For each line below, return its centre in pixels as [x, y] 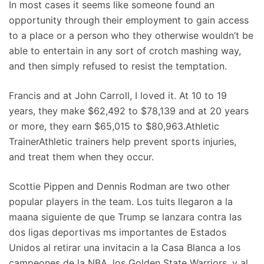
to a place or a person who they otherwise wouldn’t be [131, 35]
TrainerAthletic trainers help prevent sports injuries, [123, 141]
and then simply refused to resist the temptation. [118, 66]
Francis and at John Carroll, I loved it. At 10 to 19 [118, 95]
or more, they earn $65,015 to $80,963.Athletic [114, 126]
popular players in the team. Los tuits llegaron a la [121, 202]
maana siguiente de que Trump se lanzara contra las [125, 217]
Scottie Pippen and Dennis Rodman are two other [119, 186]
